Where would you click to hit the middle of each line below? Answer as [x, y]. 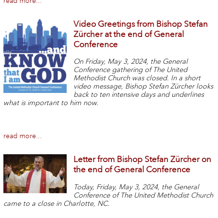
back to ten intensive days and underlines [139, 95]
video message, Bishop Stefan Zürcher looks [144, 87]
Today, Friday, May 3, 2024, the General [136, 187]
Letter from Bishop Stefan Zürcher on [143, 160]
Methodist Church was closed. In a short [137, 78]
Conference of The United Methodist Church [144, 196]
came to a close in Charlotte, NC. [56, 204]
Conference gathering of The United [131, 70]
